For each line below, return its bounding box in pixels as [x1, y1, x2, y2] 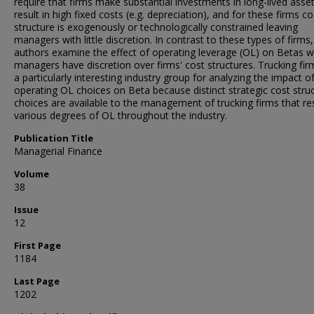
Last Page [14, 275, 60, 287]
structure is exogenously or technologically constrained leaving [14, 20, 298, 34]
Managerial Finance [14, 144, 102, 158]
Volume [14, 168, 49, 180]
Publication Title [14, 132, 93, 144]
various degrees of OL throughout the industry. [14, 109, 227, 122]
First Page [14, 239, 61, 252]
